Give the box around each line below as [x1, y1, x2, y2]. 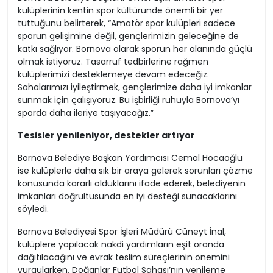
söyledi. [18, 203, 49, 216]
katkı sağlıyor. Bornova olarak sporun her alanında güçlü [18, 43, 252, 55]
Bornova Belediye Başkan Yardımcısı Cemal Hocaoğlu [18, 152, 243, 165]
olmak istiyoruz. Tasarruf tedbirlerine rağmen [18, 55, 208, 68]
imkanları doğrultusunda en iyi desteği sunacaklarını [18, 190, 237, 203]
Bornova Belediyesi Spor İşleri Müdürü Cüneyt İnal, [18, 225, 226, 238]
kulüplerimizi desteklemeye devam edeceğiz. [18, 68, 209, 81]
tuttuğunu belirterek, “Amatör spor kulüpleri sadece [18, 17, 235, 30]
